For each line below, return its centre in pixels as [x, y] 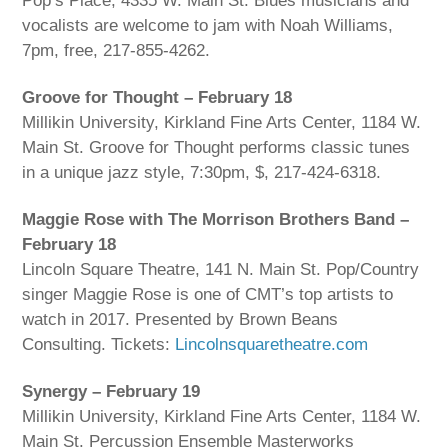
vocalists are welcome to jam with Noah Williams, [208, 26]
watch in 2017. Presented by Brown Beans [180, 320]
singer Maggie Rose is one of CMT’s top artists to [208, 295]
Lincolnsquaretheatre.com [272, 345]
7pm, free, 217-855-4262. [116, 51]
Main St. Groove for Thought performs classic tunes [216, 148]
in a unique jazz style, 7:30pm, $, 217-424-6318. [202, 173]
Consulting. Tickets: [99, 345]
